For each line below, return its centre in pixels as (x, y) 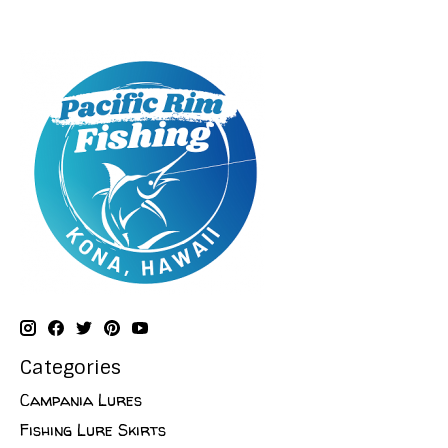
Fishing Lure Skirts (93, 429)
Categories (70, 368)
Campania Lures (81, 399)
